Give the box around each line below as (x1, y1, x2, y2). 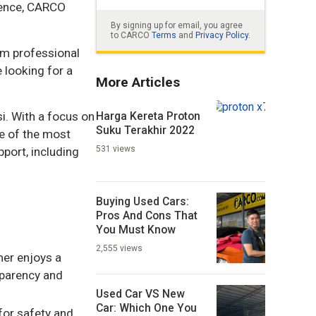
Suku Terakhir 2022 (96, 123, 195, 137)
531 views (96, 143, 135, 154)
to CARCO (111, 30, 152, 41)
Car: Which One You (96, 300, 197, 315)
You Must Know (96, 222, 176, 236)
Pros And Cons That (96, 208, 197, 222)
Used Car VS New (96, 286, 185, 300)
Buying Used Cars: (96, 194, 189, 208)
